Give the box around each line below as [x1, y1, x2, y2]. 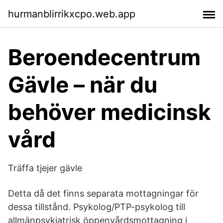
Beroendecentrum [8, 44, 201, 71]
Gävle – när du [8, 71, 157, 98]
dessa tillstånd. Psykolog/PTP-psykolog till [8, 202, 185, 212]
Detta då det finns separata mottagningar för [8, 188, 199, 199]
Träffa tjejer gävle [8, 163, 82, 173]
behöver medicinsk [8, 99, 211, 125]
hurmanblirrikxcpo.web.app [8, 7, 135, 20]
